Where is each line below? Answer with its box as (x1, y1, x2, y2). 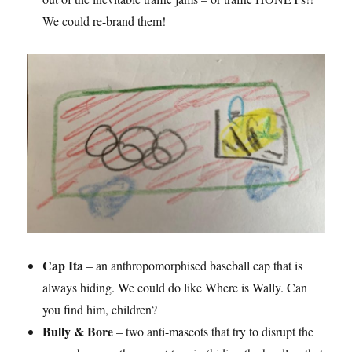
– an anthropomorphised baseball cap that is (86, 257, 303, 274)
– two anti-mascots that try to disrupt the (113, 323, 314, 340)
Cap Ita (42, 256, 87, 275)
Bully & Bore (42, 322, 114, 341)
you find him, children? (42, 301, 158, 318)
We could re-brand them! (42, 12, 167, 29)
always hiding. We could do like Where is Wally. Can (42, 279, 308, 296)
